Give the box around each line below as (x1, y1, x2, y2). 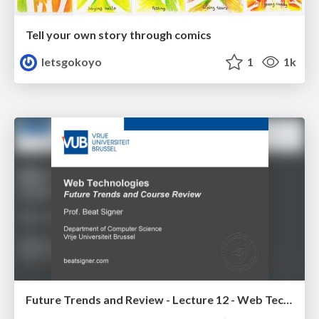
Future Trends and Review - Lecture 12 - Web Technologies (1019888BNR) (283, 293, 292, 307)
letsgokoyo (39, 54, 103, 68)
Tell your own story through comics (26, 27, 211, 41)
